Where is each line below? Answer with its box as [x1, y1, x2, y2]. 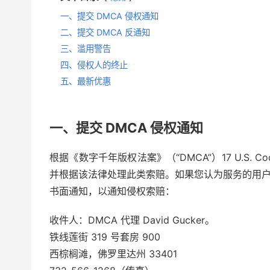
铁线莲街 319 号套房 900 [49, 231, 160, 243]
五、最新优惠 [60, 76, 111, 86]
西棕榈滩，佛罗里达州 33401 [49, 248, 177, 260]
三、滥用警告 [60, 43, 111, 54]
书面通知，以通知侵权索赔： [49, 185, 175, 197]
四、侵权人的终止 [60, 60, 128, 70]
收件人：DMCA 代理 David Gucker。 [49, 214, 215, 226]
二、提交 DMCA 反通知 [60, 27, 150, 37]
